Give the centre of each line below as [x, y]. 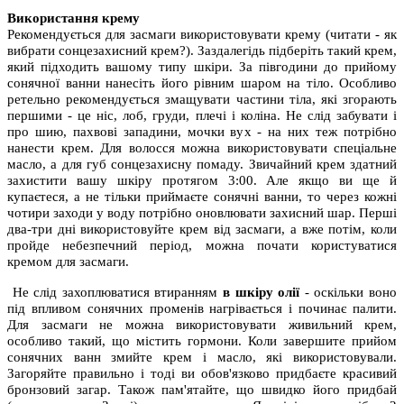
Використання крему [73, 18]
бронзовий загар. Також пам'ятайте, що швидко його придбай [202, 389]
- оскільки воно [349, 292]
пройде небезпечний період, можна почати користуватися [202, 245]
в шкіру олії [262, 292]
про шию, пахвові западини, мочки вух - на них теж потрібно [202, 131]
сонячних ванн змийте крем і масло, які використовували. [202, 357]
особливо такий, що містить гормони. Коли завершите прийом [202, 340]
